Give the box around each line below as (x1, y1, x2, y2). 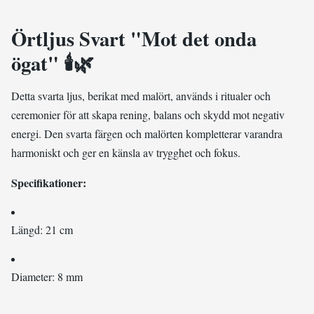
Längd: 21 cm (11, 222, 73, 237)
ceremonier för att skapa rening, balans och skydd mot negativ (11, 107, 285, 122)
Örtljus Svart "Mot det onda (11, 24, 257, 53)
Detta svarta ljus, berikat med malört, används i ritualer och (11, 88, 271, 103)
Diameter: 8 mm (11, 269, 83, 284)
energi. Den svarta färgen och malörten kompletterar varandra (11, 126, 282, 141)
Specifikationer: (11, 175, 86, 191)
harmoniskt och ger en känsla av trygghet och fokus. (11, 145, 240, 160)
